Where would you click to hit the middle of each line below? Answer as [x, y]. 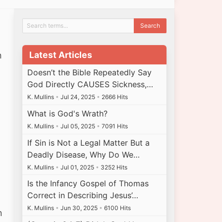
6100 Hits [117, 208]
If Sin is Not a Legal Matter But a [89, 142]
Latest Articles [60, 55]
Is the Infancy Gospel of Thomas [88, 184]
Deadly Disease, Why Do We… [84, 154]
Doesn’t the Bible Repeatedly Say [90, 73]
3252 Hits [113, 167]
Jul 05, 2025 [78, 126]
